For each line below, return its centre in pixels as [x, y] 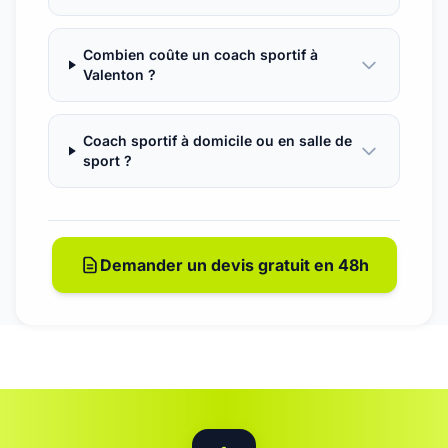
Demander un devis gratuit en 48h [234, 265]
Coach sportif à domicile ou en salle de [217, 140]
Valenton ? [119, 74]
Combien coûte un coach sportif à [200, 54]
